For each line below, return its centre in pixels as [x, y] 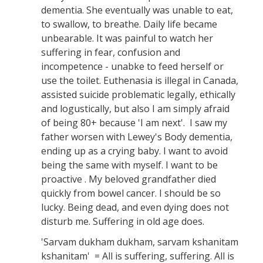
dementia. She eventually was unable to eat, [138, 10]
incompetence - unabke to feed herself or [132, 66]
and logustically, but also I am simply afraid [135, 108]
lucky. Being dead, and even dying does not [135, 207]
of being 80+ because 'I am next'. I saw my [134, 122]
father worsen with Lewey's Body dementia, [137, 136]
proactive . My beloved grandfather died [129, 179]
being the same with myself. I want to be [129, 165]
